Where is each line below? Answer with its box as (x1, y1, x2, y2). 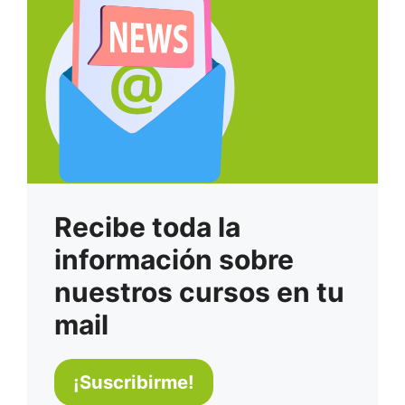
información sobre (54, 243, 294, 277)
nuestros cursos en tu (54, 276, 344, 309)
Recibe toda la (54, 211, 240, 244)
